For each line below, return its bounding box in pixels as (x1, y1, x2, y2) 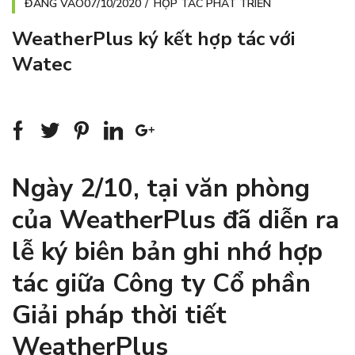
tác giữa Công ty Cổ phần (12, 265, 311, 300)
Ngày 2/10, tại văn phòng (12, 170, 310, 205)
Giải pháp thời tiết (12, 297, 227, 332)
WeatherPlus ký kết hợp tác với (12, 25, 295, 52)
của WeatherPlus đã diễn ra (12, 202, 339, 237)
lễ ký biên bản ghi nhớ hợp (12, 234, 323, 269)
